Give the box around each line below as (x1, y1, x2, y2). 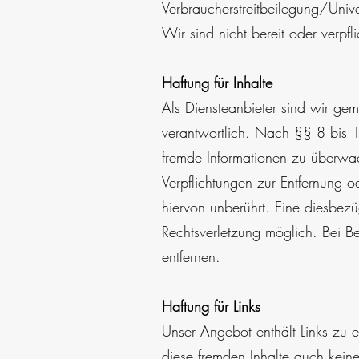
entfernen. (162, 247, 220, 266)
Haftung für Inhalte (162, 73, 272, 92)
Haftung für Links (162, 296, 260, 316)
